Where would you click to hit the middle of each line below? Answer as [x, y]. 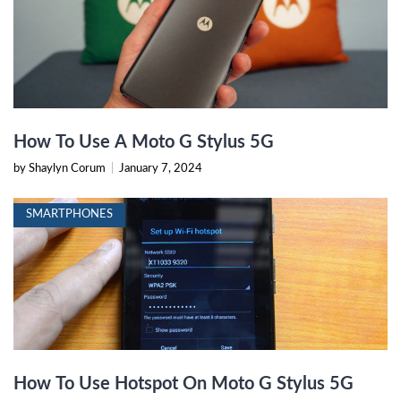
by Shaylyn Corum [61, 168]
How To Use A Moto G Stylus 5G [144, 142]
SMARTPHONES [69, 214]
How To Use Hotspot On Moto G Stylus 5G [183, 384]
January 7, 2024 [161, 168]
